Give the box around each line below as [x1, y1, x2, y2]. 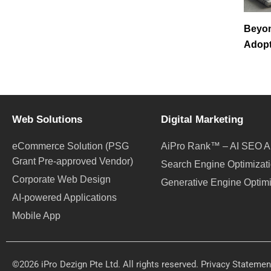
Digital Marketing [161, 114, 244, 126]
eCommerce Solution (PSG [12, 141, 129, 152]
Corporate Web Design [12, 174, 111, 185]
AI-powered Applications [12, 192, 117, 203]
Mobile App [12, 211, 60, 221]
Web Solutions [12, 114, 82, 126]
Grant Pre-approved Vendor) [12, 156, 133, 167]
